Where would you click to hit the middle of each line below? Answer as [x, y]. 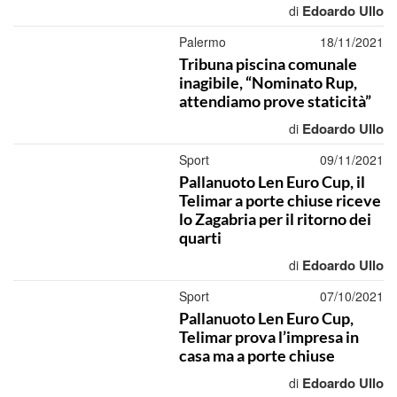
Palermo [202, 42]
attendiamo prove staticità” [275, 101]
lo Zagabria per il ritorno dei [275, 219]
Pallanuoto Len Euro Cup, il [272, 182]
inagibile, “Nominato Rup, [268, 82]
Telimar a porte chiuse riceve [280, 200]
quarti [200, 237]
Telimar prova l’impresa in [269, 337]
